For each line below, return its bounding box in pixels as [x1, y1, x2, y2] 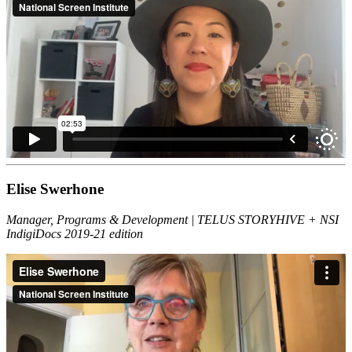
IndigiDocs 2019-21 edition [6, 226, 143, 240]
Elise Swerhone [6, 180, 104, 197]
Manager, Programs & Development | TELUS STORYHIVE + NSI [6, 212, 339, 226]
